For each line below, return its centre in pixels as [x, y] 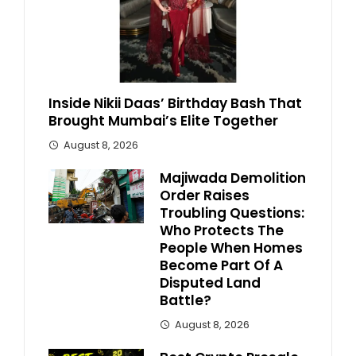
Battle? [186, 301]
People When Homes [231, 248]
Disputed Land [210, 283]
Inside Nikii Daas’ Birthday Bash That [175, 104]
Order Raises [205, 196]
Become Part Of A [221, 266]
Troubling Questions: [232, 213]
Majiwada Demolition [233, 178]
